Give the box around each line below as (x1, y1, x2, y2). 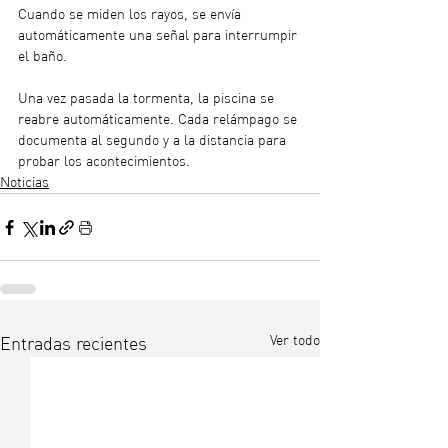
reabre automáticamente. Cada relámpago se (18, 110, 301, 128)
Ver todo (270, 331, 320, 349)
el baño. (18, 47, 71, 65)
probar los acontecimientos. (18, 152, 190, 170)
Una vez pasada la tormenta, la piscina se (18, 89, 278, 107)
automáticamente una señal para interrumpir (18, 26, 301, 44)
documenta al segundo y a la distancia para (18, 131, 290, 149)
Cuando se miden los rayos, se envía (18, 5, 245, 23)
